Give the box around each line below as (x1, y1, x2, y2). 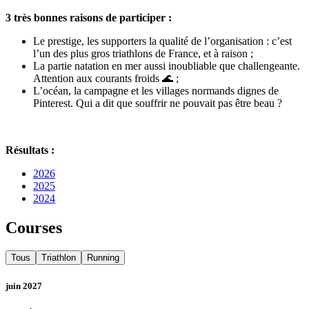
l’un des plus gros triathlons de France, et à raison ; (33, 47, 253, 59)
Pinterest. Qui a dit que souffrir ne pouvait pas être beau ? (33, 97, 282, 109)
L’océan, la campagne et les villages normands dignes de (33, 84, 279, 97)
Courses (6, 218, 62, 237)
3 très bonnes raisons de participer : (6, 11, 172, 23)
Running (87, 252, 119, 263)
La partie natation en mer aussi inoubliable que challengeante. (33, 59, 300, 72)
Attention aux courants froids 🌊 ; (33, 72, 179, 84)
